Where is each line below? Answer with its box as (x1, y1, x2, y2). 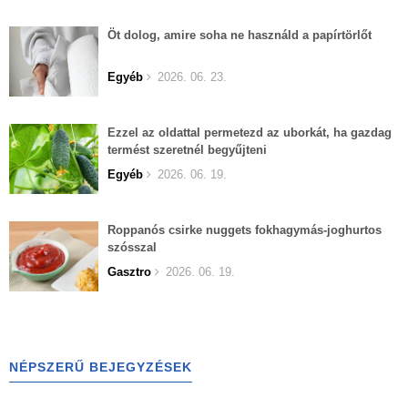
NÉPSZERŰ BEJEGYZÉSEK (9, 360, 192, 375)
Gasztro (107, 265, 151, 280)
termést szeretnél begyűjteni (107, 143, 267, 158)
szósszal (107, 240, 157, 255)
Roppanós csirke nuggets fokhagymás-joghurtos (107, 223, 382, 238)
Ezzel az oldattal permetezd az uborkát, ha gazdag (107, 126, 392, 140)
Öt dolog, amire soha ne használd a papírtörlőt (107, 28, 372, 43)
